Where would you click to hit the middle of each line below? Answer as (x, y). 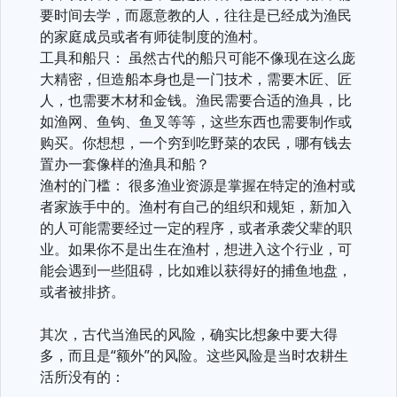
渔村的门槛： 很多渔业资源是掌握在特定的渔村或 (198, 185)
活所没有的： (82, 377)
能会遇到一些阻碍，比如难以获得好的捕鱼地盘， (196, 270)
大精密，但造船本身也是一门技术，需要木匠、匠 (196, 79)
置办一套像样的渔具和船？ (125, 164)
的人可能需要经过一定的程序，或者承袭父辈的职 (196, 228)
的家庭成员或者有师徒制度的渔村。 (153, 36)
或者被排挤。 (82, 292)
